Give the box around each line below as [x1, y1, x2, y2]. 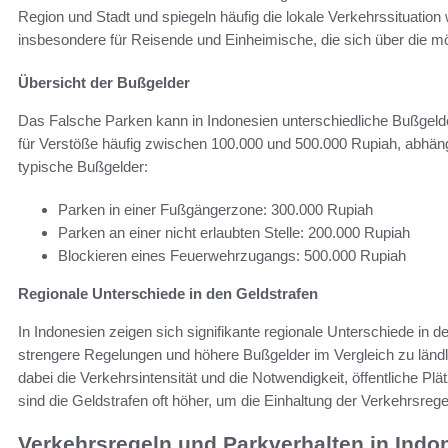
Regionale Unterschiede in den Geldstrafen [18, 285, 318, 303]
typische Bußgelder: [18, 158, 148, 176]
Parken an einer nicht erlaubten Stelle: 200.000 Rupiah [58, 224, 410, 242]
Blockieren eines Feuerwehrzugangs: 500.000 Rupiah [58, 247, 406, 265]
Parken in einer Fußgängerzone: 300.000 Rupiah [58, 201, 373, 219]
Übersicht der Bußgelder [18, 74, 190, 92]
